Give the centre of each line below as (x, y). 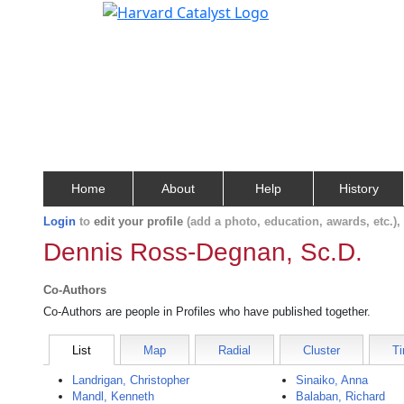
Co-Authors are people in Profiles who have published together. (207, 312)
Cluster (321, 350)
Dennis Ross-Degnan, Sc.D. (203, 252)
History (358, 188)
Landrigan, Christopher (131, 380)
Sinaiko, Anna (332, 380)
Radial (234, 350)
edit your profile (138, 221)
